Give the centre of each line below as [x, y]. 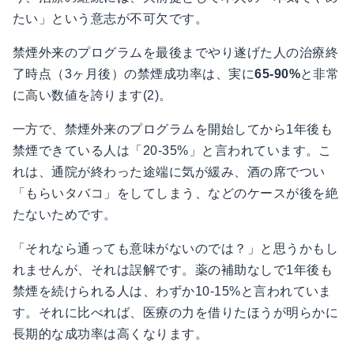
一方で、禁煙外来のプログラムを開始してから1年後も [173, 130]
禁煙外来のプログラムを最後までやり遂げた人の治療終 [175, 53]
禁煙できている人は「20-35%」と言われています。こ [172, 151]
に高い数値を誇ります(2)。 [92, 96]
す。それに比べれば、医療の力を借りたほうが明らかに [175, 313]
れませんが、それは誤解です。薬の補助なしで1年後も [173, 270]
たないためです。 [65, 215]
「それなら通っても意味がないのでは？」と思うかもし [175, 249]
